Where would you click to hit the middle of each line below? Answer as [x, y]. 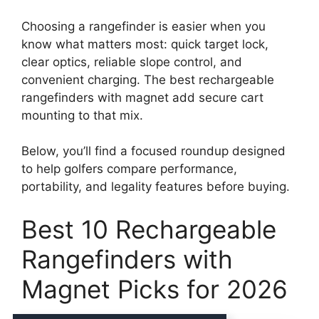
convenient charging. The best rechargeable [148, 79]
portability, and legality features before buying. [156, 187]
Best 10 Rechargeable [149, 229]
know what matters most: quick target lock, [145, 44]
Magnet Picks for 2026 [155, 289]
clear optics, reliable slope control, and [132, 62]
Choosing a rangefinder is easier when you [143, 26]
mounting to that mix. [82, 115]
